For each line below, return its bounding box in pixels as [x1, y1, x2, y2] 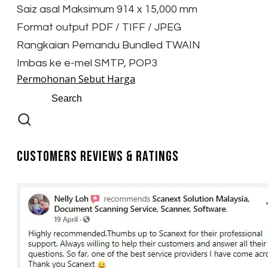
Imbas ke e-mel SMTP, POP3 [17, 57, 157, 69]
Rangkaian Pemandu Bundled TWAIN [17, 39, 200, 51]
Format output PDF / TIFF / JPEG [17, 21, 181, 33]
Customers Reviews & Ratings [17, 147, 179, 165]
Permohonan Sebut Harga [17, 72, 135, 86]
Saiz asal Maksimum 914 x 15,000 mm [17, 3, 197, 15]
